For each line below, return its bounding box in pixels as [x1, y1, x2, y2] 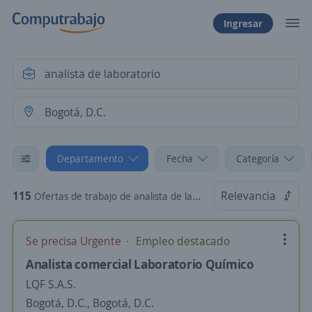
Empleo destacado [133, 233, 230, 249]
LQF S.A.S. [26, 276, 76, 292]
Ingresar [224, 16, 263, 30]
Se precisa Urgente [26, 233, 124, 249]
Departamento [57, 152, 123, 165]
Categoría [236, 152, 279, 165]
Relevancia [221, 188, 276, 203]
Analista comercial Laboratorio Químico [26, 256, 254, 272]
